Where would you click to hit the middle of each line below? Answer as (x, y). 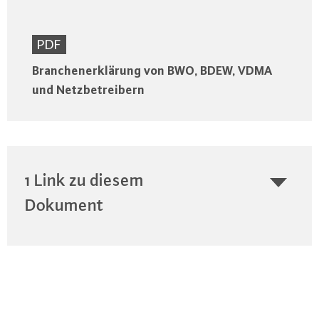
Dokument (64, 204)
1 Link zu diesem (84, 179)
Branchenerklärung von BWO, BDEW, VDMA (152, 70)
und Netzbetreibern (88, 89)
